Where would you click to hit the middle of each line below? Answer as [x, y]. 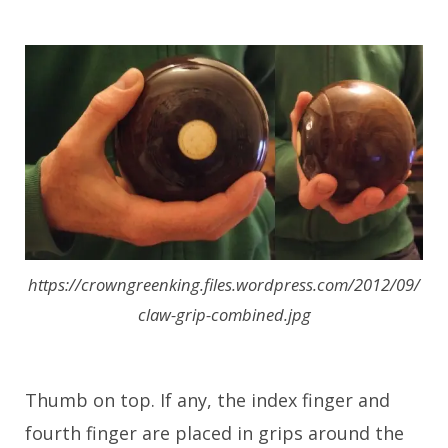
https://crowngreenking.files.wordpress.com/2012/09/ [224, 284]
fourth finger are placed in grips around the [214, 432]
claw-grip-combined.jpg [224, 314]
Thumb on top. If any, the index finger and [207, 399]
